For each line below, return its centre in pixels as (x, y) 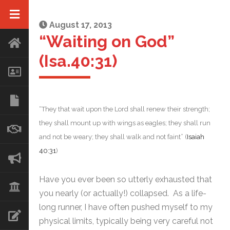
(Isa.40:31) (78, 61)
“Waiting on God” (107, 41)
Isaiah (196, 137)
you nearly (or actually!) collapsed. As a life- (123, 193)
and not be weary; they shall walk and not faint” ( (113, 137)
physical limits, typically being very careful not (126, 221)
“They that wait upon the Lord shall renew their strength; (124, 109)
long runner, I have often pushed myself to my (126, 207)
